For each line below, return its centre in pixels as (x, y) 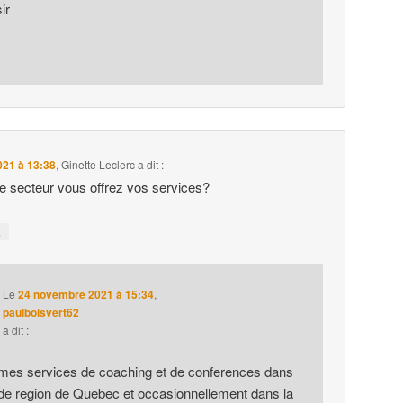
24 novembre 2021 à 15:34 (85, 295)
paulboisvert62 (40, 313)
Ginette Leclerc (99, 165)
